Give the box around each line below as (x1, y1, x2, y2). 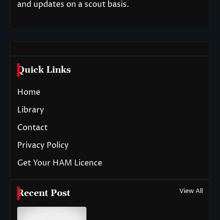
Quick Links (17, 64, 71, 76)
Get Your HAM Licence (17, 157, 102, 168)
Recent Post (17, 187, 70, 199)
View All (179, 186, 203, 195)
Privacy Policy (17, 139, 69, 151)
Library (17, 104, 44, 115)
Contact (17, 122, 48, 133)
